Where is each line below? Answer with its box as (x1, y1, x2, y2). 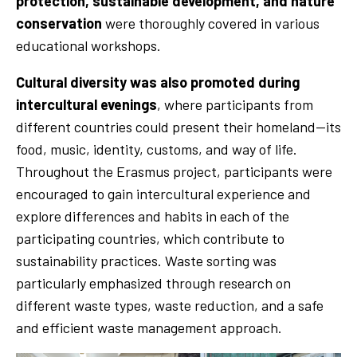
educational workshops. (16, 36, 161, 54)
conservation (16, 14, 105, 32)
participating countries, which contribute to (16, 229, 284, 247)
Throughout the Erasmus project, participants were (16, 162, 332, 180)
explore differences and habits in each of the (16, 206, 289, 225)
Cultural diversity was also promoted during (16, 73, 300, 91)
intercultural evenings (16, 95, 157, 113)
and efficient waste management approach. (16, 318, 282, 336)
